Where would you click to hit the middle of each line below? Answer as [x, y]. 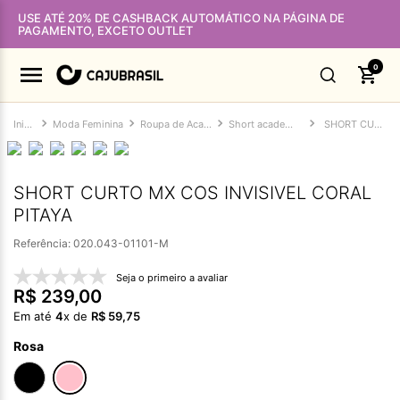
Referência [41, 243]
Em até [34, 316]
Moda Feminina [87, 124]
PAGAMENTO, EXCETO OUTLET [105, 30]
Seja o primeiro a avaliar [172, 277]
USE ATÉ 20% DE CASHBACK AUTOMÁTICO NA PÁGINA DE [181, 18]
